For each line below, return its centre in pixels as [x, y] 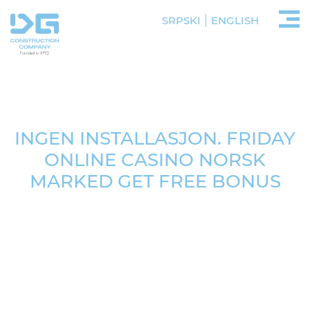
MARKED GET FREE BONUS [155, 181]
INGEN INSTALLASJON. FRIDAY [155, 138]
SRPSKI [181, 20]
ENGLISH [235, 20]
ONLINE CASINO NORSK [155, 160]
